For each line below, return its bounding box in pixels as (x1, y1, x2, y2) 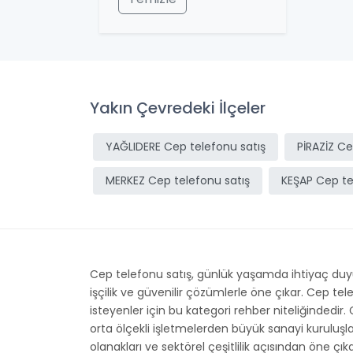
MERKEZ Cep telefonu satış (106, 173, 250, 188)
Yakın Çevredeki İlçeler (90, 97, 266, 119)
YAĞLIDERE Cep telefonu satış (106, 139, 266, 154)
